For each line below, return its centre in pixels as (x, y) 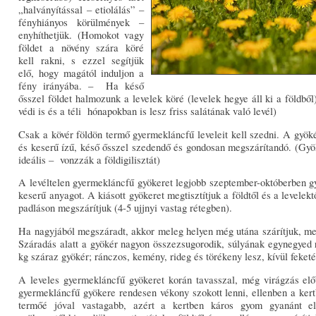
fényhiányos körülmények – (81, 23)
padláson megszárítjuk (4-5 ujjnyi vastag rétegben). (126, 208)
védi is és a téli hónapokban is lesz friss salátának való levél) (148, 111)
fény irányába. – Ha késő (81, 86)
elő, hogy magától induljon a (81, 73)
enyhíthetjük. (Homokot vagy (81, 35)
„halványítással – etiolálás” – (81, 10)
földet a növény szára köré (81, 48)
